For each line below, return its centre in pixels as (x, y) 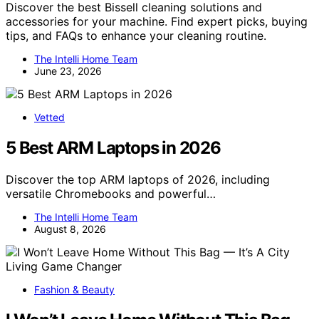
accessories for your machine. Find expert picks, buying (157, 21)
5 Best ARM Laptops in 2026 (113, 147)
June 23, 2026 (68, 70)
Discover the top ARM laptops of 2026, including (138, 179)
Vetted (49, 117)
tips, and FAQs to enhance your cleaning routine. (136, 35)
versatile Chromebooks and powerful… (111, 193)
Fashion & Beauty (74, 289)
